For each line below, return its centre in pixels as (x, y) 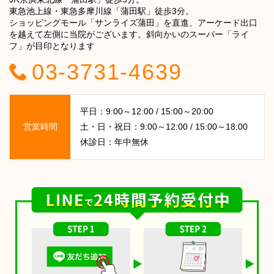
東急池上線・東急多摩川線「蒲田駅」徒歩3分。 (102, 11)
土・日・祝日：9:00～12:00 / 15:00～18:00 (164, 127)
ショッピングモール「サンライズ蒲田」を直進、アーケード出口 (133, 23)
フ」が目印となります (52, 46)
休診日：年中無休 (114, 142)
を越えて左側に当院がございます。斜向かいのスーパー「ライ (129, 35)
